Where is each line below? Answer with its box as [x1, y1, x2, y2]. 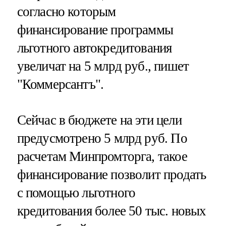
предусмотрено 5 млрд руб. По [17, 131, 187, 146]
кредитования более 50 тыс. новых [17, 203, 206, 219]
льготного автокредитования [17, 40, 172, 56]
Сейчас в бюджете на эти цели [17, 112, 182, 128]
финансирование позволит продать [17, 167, 206, 183]
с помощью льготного [17, 185, 136, 201]
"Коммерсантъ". [17, 77, 104, 92]
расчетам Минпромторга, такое [17, 149, 187, 164]
